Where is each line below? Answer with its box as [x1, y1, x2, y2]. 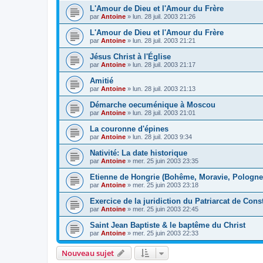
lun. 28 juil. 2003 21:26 [133, 12, 195, 20]
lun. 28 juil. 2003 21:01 [133, 109, 195, 116]
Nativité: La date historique [90, 148, 187, 157]
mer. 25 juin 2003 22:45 [133, 205, 198, 213]
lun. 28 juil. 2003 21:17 [133, 60, 195, 68]
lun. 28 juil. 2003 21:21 [133, 36, 195, 44]
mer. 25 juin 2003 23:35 [133, 157, 198, 164]
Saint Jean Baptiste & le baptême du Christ [90, 220, 245, 230]
